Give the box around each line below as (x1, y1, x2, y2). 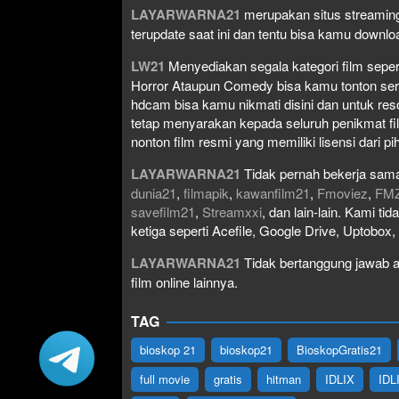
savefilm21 (131, 201, 195, 221)
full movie (140, 370, 190, 387)
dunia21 (131, 183, 176, 202)
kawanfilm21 (236, 183, 310, 202)
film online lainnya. (131, 272, 238, 291)
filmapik (183, 183, 229, 202)
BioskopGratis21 (297, 340, 382, 358)
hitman (266, 370, 301, 387)
